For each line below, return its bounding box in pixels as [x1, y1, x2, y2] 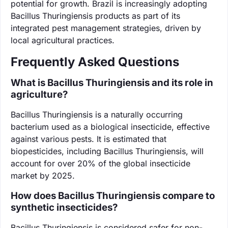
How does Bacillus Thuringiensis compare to [11, 189, 215, 202]
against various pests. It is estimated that [11, 133, 166, 144]
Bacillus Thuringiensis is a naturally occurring [11, 109, 183, 120]
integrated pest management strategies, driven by [11, 22, 201, 33]
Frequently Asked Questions [11, 54, 179, 69]
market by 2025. [11, 170, 75, 181]
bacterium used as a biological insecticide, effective [11, 121, 210, 132]
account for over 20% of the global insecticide [11, 158, 190, 168]
